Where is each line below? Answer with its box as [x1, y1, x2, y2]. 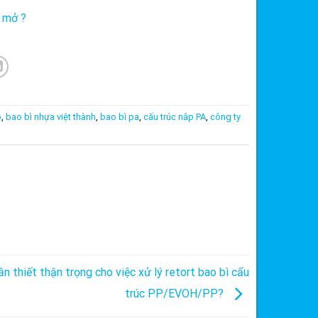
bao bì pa [99, 111, 139, 123]
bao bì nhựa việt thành [5, 111, 96, 123]
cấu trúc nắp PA [143, 111, 206, 123]
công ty [209, 111, 241, 123]
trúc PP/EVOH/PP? [125, 287, 226, 301]
